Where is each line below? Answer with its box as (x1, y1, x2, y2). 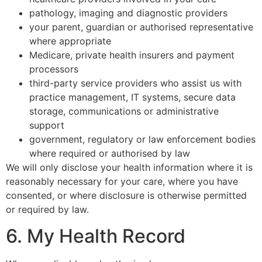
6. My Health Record (6, 224, 185, 247)
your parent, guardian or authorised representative (29, 21, 253, 33)
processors (29, 63, 78, 75)
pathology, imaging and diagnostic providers (29, 7, 227, 19)
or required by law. (6, 204, 89, 216)
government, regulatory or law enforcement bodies (29, 133, 256, 146)
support (29, 119, 64, 132)
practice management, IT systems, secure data (29, 91, 236, 104)
